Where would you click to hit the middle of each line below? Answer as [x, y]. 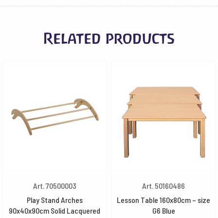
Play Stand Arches [54, 200]
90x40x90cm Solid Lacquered [54, 210]
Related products [109, 38]
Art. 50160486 [163, 186]
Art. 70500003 [54, 186]
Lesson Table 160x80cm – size [163, 200]
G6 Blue [163, 210]
